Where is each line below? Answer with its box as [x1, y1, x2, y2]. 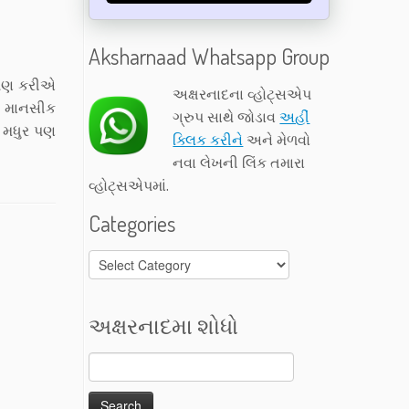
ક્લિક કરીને [173, 130, 244, 150]
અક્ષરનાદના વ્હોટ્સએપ [173, 84, 312, 104]
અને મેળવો [243, 130, 311, 150]
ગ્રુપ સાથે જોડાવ [173, 107, 280, 127]
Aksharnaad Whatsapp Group [89, 42, 330, 70]
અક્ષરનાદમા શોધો [89, 311, 238, 340]
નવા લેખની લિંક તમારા [173, 152, 306, 173]
